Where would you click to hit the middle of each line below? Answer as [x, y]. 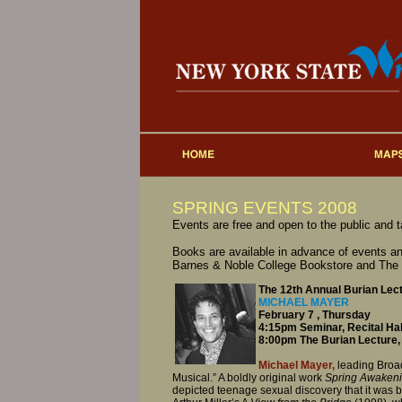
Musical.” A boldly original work [249, 378]
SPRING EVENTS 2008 [265, 208]
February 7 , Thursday [315, 315]
